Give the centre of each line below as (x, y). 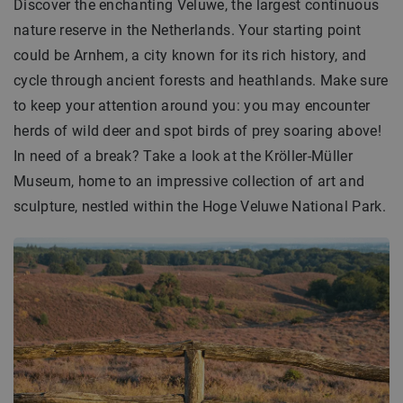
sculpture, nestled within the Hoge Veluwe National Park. (200, 206)
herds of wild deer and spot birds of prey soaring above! (197, 131)
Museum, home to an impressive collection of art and (189, 181)
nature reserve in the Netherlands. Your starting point (188, 30)
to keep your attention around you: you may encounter (192, 106)
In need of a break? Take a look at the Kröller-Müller (183, 156)
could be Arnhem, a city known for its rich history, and (190, 55)
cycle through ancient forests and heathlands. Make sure (201, 81)
